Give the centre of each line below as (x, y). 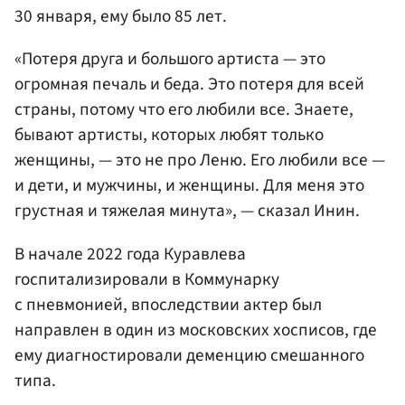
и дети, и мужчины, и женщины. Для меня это (189, 186)
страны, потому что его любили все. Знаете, (184, 110)
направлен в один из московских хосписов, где (196, 330)
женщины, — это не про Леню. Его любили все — (200, 160)
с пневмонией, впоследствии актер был (168, 304)
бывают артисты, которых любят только (169, 135)
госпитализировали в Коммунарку (147, 279)
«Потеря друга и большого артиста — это (170, 59)
